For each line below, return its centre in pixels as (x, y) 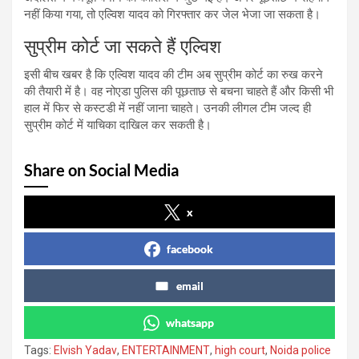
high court (240, 350)
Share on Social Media (101, 169)
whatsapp (190, 322)
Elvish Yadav (85, 350)
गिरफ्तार (186, 14)
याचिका (103, 125)
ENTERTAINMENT (166, 350)
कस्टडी (101, 108)
